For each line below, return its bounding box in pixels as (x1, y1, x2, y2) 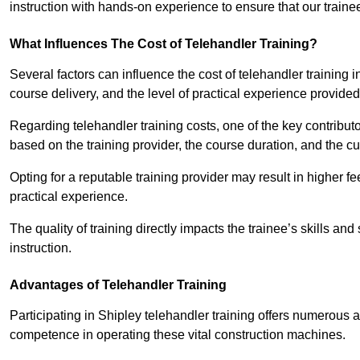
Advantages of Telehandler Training (10, 278, 227, 292)
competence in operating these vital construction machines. (10, 328, 346, 342)
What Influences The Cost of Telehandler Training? (10, 37, 317, 51)
